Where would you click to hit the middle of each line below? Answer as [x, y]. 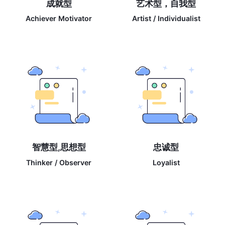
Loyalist [166, 163]
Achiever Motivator [59, 19]
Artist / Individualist [166, 19]
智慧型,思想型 [59, 147]
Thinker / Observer [59, 163]
